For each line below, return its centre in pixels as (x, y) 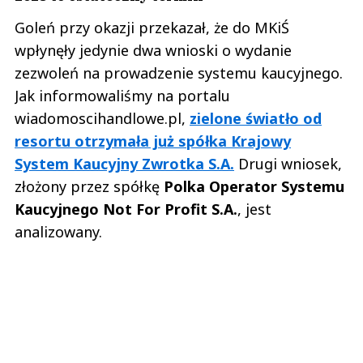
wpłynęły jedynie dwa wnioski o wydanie (153, 51)
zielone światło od (256, 119)
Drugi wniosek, (288, 164)
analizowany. (58, 232)
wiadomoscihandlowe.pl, (102, 119)
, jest (254, 209)
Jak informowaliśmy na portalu (122, 96)
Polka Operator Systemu (254, 187)
